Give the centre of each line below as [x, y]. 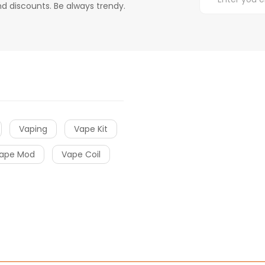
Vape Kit [91, 129]
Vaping [33, 129]
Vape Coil [81, 154]
